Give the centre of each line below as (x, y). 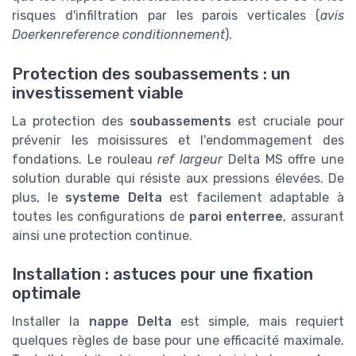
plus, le (39, 197)
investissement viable (98, 93)
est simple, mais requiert (258, 322)
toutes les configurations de (101, 216)
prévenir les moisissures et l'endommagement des (178, 140)
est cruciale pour (288, 121)
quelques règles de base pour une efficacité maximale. (178, 341)
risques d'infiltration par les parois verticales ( (166, 16)
